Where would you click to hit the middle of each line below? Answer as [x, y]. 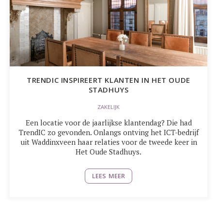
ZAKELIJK [108, 107]
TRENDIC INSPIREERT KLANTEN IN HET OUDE [108, 80]
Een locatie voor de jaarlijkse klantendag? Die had [108, 123]
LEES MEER [108, 176]
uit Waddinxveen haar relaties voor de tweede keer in [108, 142]
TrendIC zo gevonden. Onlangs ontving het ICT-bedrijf [108, 132]
